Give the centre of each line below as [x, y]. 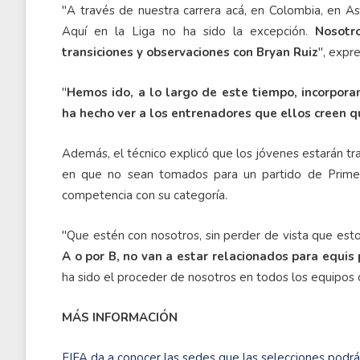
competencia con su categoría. [145, 195]
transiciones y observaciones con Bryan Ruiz [190, 52]
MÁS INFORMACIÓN [120, 317]
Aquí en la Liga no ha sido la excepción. [188, 31]
